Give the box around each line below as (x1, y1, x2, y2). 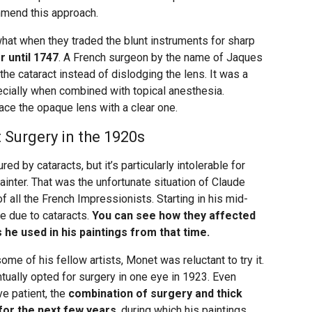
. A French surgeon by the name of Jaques (58, 51, 263, 65)
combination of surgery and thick (68, 287, 242, 301)
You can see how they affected (92, 209, 256, 223)
